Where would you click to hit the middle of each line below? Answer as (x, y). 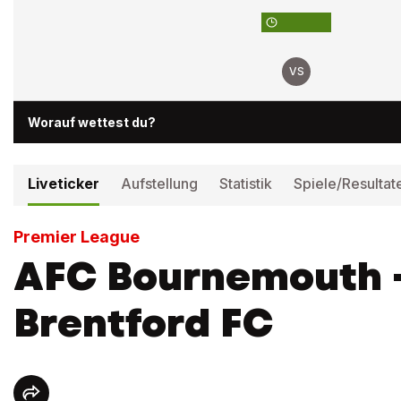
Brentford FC (143, 323)
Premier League (77, 237)
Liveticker (64, 184)
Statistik (246, 184)
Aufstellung (159, 184)
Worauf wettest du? (92, 122)
